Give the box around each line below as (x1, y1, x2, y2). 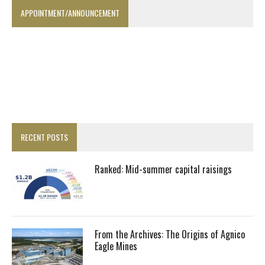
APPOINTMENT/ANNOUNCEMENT (21, 6, 119, 19)
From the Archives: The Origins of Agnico (95, 227, 245, 241)
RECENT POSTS (21, 130, 68, 143)
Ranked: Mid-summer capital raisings (95, 161, 232, 176)
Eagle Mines (95, 238, 140, 253)
